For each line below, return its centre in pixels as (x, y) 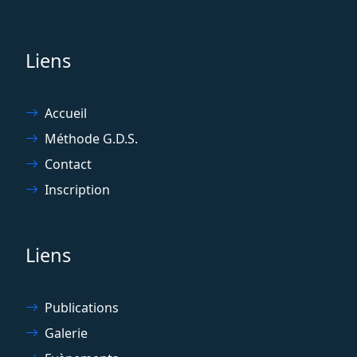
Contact (68, 164)
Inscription (77, 189)
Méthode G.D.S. (91, 138)
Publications (82, 307)
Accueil (66, 113)
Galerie (66, 333)
